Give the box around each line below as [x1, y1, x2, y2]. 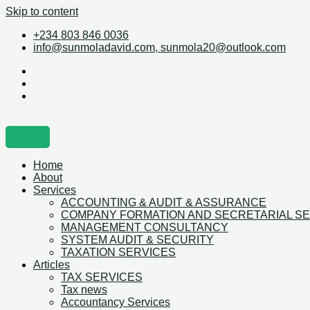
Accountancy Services [61, 296, 170, 308]
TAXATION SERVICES [61, 246, 176, 258]
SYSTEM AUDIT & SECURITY [61, 234, 214, 246]
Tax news [61, 284, 107, 295]
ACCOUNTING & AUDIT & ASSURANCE [61, 197, 266, 208]
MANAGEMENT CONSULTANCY [61, 221, 228, 233]
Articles [33, 259, 70, 271]
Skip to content [6, 6, 78, 17]
